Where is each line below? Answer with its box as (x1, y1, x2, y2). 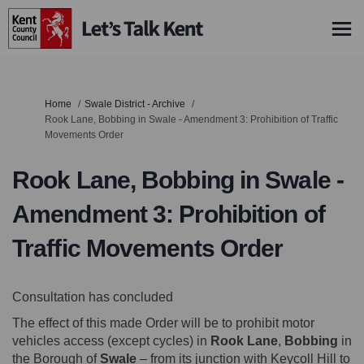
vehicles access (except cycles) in (12, 334, 210, 348)
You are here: (11, 97, 71, 109)
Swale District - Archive (84, 98, 185, 110)
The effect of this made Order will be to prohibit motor (12, 316, 314, 330)
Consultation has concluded (12, 290, 173, 304)
